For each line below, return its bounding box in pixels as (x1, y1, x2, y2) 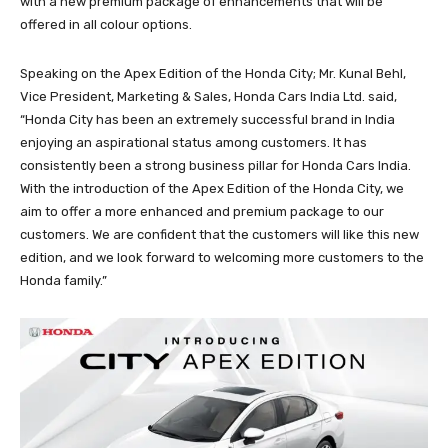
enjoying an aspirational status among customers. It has (20, 135, 367, 151)
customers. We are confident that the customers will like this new (20, 227, 419, 243)
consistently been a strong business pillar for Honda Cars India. (20, 158, 411, 174)
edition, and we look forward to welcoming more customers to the (20, 250, 424, 266)
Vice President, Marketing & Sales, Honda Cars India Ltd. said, (20, 89, 397, 105)
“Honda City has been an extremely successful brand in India (20, 112, 395, 128)
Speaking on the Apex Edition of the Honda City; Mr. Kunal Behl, (20, 66, 406, 82)
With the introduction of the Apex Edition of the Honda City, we (20, 181, 404, 197)
